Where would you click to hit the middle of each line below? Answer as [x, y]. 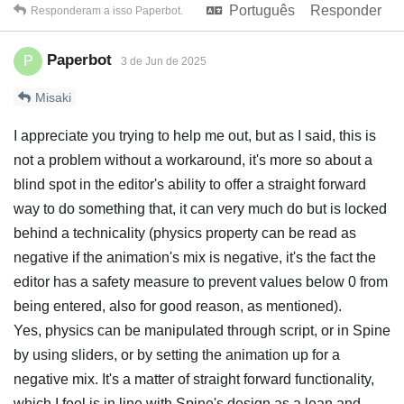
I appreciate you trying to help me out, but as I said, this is [195, 136]
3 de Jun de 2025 [164, 62]
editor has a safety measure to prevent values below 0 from [201, 282]
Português [262, 10]
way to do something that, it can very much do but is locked [200, 209]
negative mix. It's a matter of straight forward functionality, [194, 379]
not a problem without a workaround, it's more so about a [193, 160]
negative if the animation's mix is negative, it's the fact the [195, 257]
